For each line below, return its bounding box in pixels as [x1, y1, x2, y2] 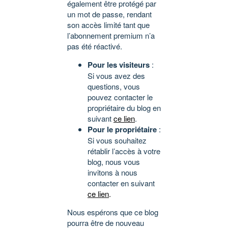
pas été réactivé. [67, 41, 122, 52]
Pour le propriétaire [88, 124, 157, 135]
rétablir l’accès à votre [88, 146, 160, 157]
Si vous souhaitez [88, 135, 147, 146]
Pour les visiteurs [88, 59, 150, 71]
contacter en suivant [88, 178, 155, 189]
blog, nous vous [88, 156, 140, 167]
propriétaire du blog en [88, 102, 161, 113]
